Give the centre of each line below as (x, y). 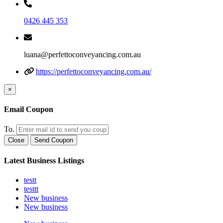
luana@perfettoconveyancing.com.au (82, 54)
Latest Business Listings (44, 160)
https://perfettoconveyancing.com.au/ (94, 71)
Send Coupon (54, 140)
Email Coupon (29, 110)
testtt (31, 189)
